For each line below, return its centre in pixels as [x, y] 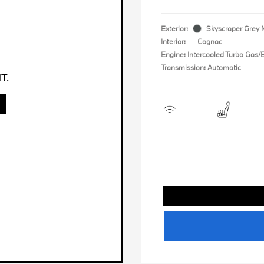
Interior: [173, 41]
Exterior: [174, 28]
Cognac [210, 41]
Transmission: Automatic [201, 67]
